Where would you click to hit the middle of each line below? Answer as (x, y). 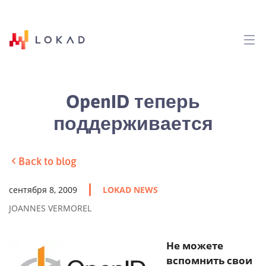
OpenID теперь (133, 100)
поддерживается (133, 122)
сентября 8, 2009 (43, 189)
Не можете (195, 245)
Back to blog (47, 161)
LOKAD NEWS (130, 189)
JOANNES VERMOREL (50, 208)
